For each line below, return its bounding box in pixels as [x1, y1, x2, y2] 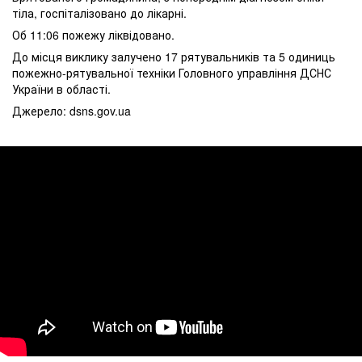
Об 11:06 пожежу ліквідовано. [12, 27, 175, 43]
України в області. [12, 81, 111, 97]
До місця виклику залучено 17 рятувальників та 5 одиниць [12, 48, 335, 65]
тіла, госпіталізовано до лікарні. [12, 5, 187, 21]
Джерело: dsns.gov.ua [12, 103, 131, 119]
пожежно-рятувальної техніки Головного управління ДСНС [12, 65, 331, 81]
